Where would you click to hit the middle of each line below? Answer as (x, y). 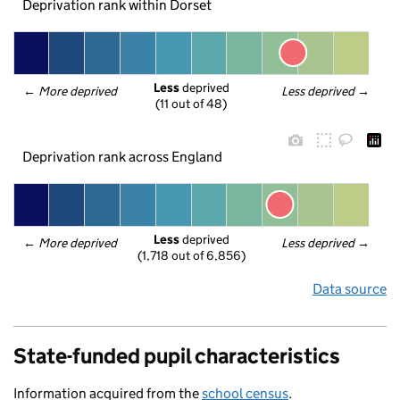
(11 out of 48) (191, 104)
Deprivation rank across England (122, 156)
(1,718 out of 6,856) (191, 256)
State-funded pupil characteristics (177, 356)
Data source (350, 289)
